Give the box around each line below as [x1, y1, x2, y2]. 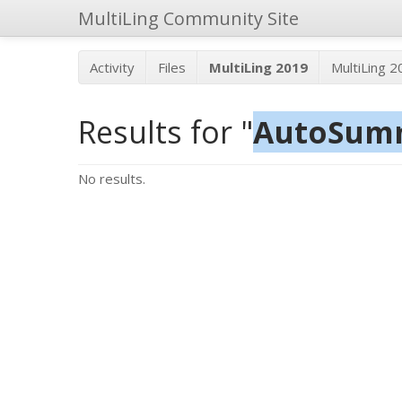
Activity [90, 58, 135, 76]
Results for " [78, 110, 253, 153]
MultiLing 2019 [209, 58, 308, 76]
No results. [78, 170, 145, 188]
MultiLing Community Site [78, 5, 299, 31]
